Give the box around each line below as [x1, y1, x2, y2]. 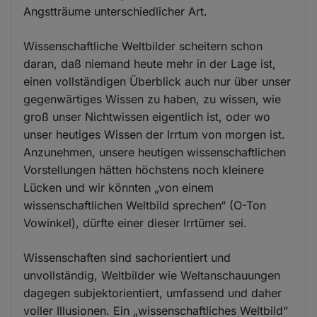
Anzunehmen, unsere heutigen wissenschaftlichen [23, 144, 287, 159]
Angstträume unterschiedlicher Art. [23, 4, 208, 18]
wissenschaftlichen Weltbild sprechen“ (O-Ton [23, 197, 267, 212]
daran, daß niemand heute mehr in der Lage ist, [23, 56, 277, 71]
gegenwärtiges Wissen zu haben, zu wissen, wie [23, 91, 282, 106]
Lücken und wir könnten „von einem [23, 180, 214, 195]
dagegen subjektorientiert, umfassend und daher [23, 285, 282, 300]
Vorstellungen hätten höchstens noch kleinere [23, 162, 265, 177]
